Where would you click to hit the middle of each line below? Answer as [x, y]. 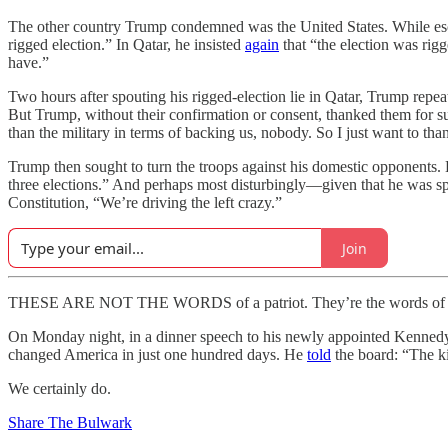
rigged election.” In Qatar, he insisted [126, 44]
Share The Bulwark [70, 422]
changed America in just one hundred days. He [157, 354]
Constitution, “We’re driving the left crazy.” [145, 202]
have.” [28, 62]
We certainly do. [59, 388]
